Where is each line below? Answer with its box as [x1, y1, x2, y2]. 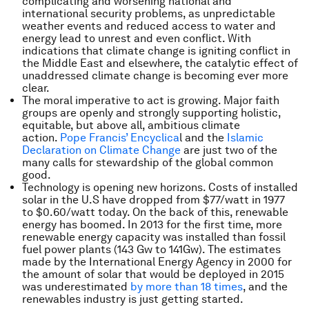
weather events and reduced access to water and [22, 19, 276, 32]
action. [22, 130, 60, 144]
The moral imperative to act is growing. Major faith [22, 93, 279, 107]
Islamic [227, 130, 263, 144]
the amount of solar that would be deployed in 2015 [22, 267, 284, 281]
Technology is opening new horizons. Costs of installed [22, 180, 298, 194]
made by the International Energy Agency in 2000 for [22, 255, 292, 268]
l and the [179, 130, 227, 144]
